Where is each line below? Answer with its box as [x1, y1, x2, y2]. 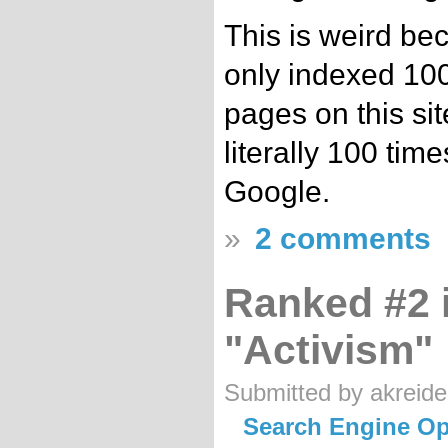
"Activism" [224, 327, 433, 374]
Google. [224, 174, 330, 208]
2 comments [255, 221, 432, 255]
